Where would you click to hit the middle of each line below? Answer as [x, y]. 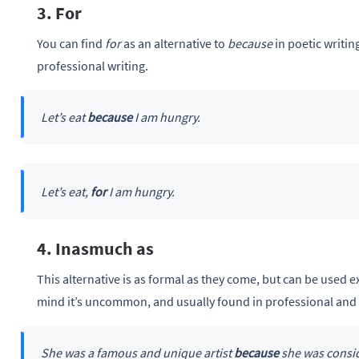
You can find [71, 43]
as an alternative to [174, 43]
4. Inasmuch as [95, 248]
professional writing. [93, 65]
